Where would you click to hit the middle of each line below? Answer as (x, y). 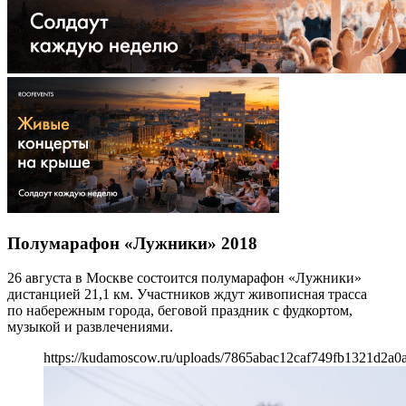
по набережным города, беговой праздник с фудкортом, (180, 311)
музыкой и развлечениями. (90, 327)
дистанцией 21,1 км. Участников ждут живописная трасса (187, 295)
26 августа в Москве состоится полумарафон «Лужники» (184, 278)
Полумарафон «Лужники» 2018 (132, 243)
